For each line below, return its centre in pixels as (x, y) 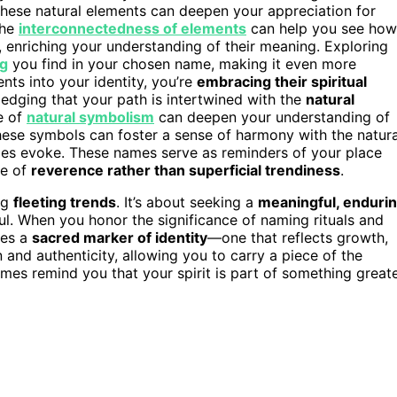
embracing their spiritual (282, 81)
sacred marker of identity (120, 237)
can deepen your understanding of (272, 117)
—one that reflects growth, (298, 237)
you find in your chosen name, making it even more (182, 63)
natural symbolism (90, 117)
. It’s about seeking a (187, 202)
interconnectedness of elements (132, 28)
